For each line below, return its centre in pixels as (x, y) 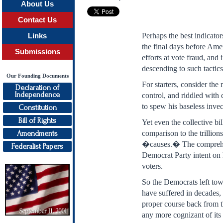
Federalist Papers (37, 146)
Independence (37, 95)
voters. (153, 166)
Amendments (37, 133)
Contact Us (37, 20)
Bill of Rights (37, 120)
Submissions (37, 52)
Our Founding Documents (37, 76)
